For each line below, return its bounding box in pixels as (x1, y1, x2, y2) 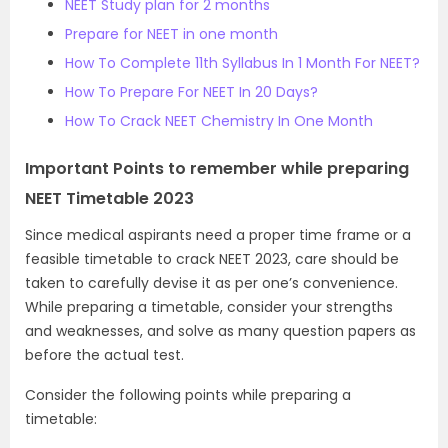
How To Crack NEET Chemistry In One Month (65, 111, 373, 132)
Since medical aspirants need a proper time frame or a (25, 225, 411, 246)
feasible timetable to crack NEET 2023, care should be (25, 249, 399, 270)
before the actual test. (25, 345, 184, 366)
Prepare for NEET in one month (65, 24, 278, 45)
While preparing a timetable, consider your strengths (25, 297, 393, 318)
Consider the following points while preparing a (25, 385, 351, 406)
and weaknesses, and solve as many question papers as (25, 321, 416, 342)
